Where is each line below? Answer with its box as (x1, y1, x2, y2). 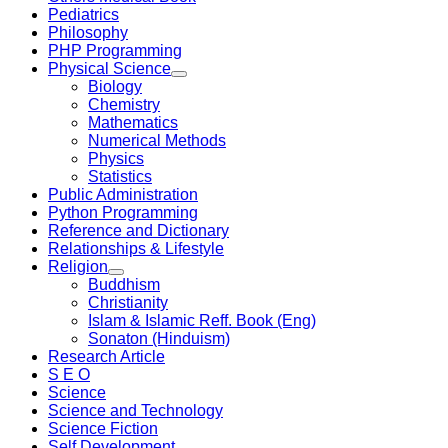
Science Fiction (48, 420, 158, 437)
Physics (88, 150, 144, 167)
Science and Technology (48, 402, 223, 419)
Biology (88, 78, 142, 95)
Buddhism (88, 276, 160, 293)
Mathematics (88, 114, 178, 131)
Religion (48, 258, 108, 275)
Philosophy (48, 24, 128, 41)
